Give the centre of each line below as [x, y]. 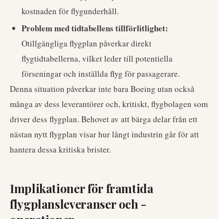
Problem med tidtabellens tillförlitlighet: [95, 28]
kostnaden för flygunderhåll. [70, 11]
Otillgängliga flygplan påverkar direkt [87, 43]
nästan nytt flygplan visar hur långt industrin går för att [104, 134]
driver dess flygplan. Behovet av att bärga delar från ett [104, 119]
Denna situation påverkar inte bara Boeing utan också [102, 89]
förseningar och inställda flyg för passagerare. [101, 74]
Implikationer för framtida [82, 188]
